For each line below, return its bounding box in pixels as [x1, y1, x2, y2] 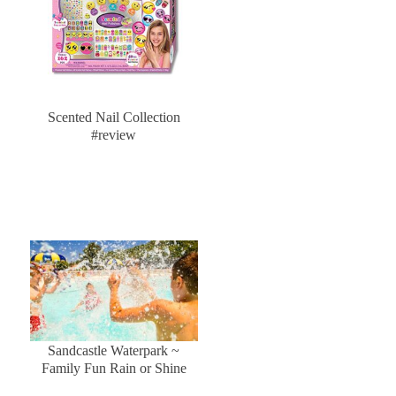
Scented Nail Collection [47, 109, 180, 125]
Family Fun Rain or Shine [41, 360, 187, 376]
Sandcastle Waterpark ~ [48, 342, 180, 358]
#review [91, 126, 137, 142]
